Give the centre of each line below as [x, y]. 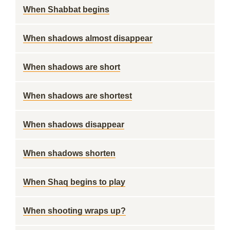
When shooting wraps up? [74, 211]
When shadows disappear [74, 124]
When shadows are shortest [78, 96]
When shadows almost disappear [88, 38]
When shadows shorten [69, 153]
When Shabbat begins [66, 9]
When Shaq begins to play [74, 182]
